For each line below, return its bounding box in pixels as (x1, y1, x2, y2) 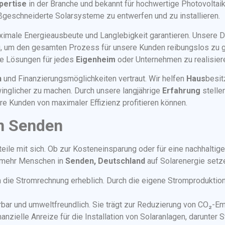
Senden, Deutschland (65, 156, 145, 166)
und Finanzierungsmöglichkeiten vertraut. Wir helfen (2, 74, 186, 83)
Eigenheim (76, 54, 116, 64)
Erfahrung (162, 86, 200, 95)
